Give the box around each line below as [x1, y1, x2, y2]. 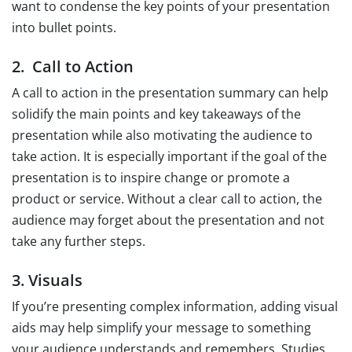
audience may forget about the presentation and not [12, 211, 324, 229]
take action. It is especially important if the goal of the [12, 147, 327, 165]
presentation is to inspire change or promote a [12, 168, 290, 186]
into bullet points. [12, 18, 116, 36]
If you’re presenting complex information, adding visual [12, 297, 338, 315]
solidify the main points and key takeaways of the [12, 104, 301, 123]
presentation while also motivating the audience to [12, 126, 313, 144]
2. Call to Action [12, 55, 134, 77]
